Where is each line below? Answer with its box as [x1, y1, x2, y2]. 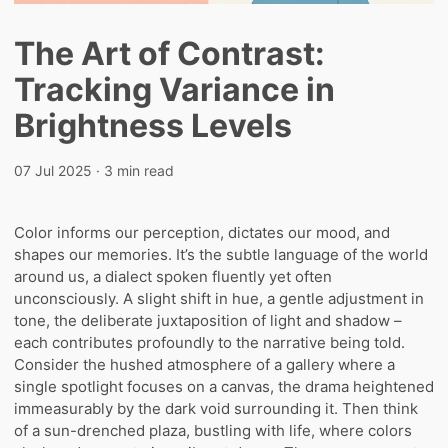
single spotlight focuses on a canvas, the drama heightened [14, 376, 434, 396]
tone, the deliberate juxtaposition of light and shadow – [14, 310, 402, 330]
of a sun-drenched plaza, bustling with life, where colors [14, 420, 412, 440]
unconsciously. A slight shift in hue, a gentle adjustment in [14, 288, 424, 308]
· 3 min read [92, 161, 174, 179]
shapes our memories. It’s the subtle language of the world [14, 244, 428, 264]
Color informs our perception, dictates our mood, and [14, 222, 390, 242]
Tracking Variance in [14, 69, 335, 109]
